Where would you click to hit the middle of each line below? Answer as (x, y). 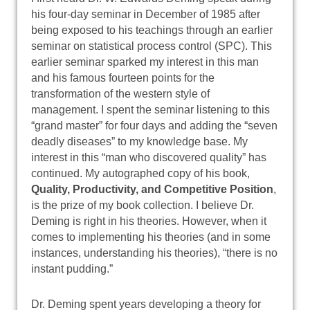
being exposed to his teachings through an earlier (152, 30)
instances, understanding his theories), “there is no (154, 253)
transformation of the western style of (120, 93)
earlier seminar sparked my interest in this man (145, 62)
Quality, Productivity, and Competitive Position (152, 189)
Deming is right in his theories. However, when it (149, 221)
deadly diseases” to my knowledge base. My (139, 141)
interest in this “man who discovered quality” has (149, 157)
